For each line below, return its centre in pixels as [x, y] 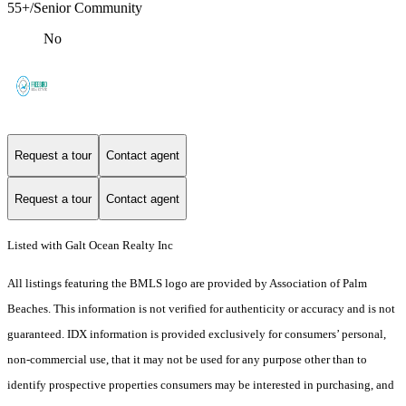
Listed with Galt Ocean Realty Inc [90, 246]
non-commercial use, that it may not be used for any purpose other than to [187, 360]
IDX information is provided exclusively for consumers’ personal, [227, 334]
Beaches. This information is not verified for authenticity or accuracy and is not [201, 309]
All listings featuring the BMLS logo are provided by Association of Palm [187, 284]
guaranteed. [37, 334]
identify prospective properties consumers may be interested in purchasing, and [201, 385]
